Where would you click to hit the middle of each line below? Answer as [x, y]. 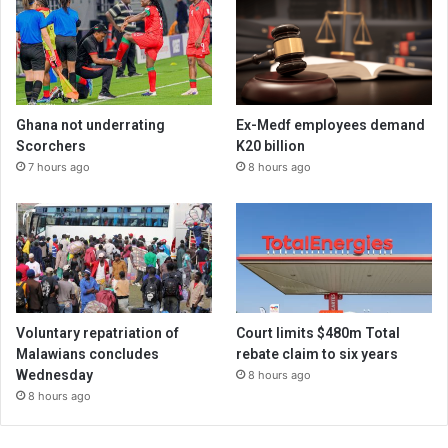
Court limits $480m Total [318, 333]
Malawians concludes [87, 354]
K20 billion [271, 145]
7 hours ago [59, 166]
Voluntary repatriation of [97, 333]
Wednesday [54, 375]
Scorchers [51, 145]
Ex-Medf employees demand [331, 124]
